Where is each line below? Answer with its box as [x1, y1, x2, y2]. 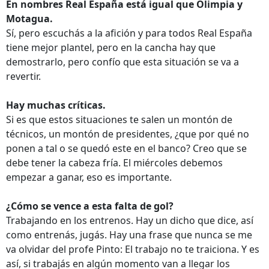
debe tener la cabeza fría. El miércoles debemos [6, 156, 223, 169]
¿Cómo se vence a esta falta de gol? [6, 199, 174, 213]
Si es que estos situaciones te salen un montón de [6, 113, 232, 126]
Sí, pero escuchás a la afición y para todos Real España [6, 26, 252, 40]
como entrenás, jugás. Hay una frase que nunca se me [6, 228, 252, 241]
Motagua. [6, 12, 53, 25]
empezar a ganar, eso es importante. [6, 171, 172, 184]
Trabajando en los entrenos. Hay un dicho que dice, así [6, 214, 253, 227]
